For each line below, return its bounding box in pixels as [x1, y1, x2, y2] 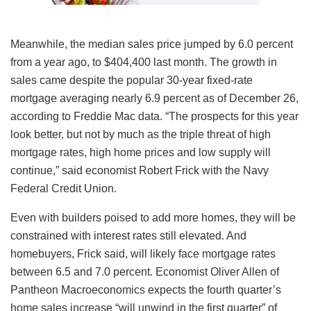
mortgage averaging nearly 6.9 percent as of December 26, [10, 92, 299, 104]
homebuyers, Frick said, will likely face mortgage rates [10, 247, 276, 260]
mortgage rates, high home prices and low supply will [10, 146, 271, 158]
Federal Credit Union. [10, 182, 117, 194]
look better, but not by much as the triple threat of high [10, 128, 271, 140]
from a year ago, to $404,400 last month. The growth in [10, 56, 277, 68]
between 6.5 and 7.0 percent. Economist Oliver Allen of [10, 265, 279, 278]
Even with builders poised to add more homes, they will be [10, 211, 296, 224]
